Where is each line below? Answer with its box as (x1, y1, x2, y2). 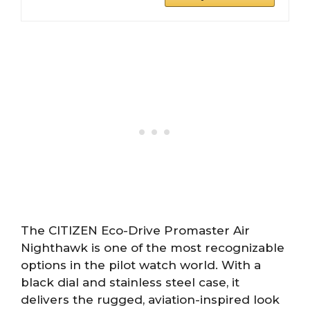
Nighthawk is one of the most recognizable (21, 241, 284, 255)
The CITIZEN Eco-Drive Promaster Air (21, 224, 250, 238)
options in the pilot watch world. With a (21, 258, 261, 273)
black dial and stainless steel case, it (21, 275, 239, 290)
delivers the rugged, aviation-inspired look (21, 293, 280, 307)
